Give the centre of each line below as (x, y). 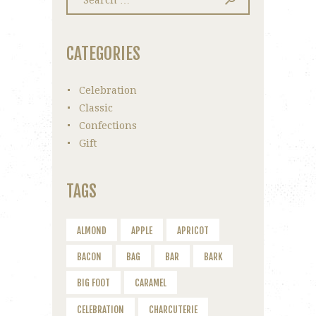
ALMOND (92, 230)
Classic (96, 108)
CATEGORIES (103, 53)
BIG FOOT (93, 283)
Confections (108, 126)
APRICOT (193, 230)
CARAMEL (151, 283)
